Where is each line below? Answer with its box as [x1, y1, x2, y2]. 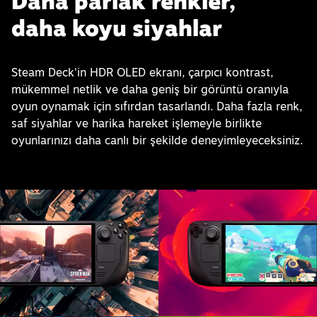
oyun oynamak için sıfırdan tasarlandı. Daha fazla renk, [11, 99, 303, 114]
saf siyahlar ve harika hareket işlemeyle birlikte [11, 116, 263, 131]
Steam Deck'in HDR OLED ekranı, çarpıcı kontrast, [11, 65, 274, 80]
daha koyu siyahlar [11, 13, 223, 42]
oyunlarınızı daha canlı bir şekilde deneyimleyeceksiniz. [11, 133, 304, 148]
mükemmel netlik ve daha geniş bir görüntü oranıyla [11, 82, 289, 97]
